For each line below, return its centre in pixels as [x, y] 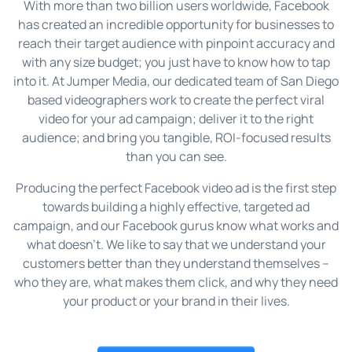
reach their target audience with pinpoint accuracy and [176, 43]
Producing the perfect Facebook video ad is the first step [176, 188]
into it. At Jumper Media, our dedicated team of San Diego [176, 81]
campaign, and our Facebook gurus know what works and [176, 225]
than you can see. [176, 156]
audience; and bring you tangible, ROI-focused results [176, 137]
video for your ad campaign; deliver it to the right [176, 119]
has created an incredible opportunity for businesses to [176, 24]
